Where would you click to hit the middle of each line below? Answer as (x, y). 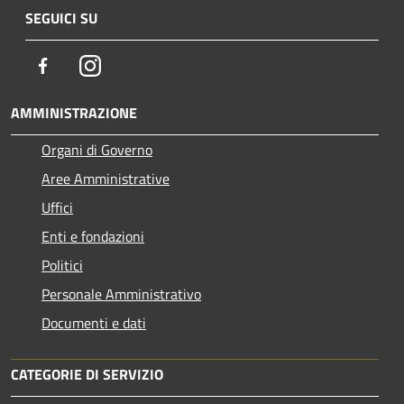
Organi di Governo (97, 149)
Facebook (81, 64)
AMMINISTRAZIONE (74, 112)
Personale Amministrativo (121, 294)
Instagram (131, 64)
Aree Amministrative (106, 178)
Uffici (57, 207)
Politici (62, 265)
